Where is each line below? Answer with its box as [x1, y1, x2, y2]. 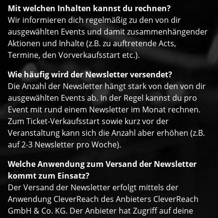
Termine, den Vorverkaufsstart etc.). [8, 50, 140, 61]
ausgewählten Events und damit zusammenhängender [8, 26, 208, 37]
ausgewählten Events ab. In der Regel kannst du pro [8, 92, 197, 104]
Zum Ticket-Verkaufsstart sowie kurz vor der [8, 116, 169, 127]
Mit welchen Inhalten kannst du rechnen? [8, 3, 171, 14]
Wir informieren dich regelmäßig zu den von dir [8, 15, 181, 26]
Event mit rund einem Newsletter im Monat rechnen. [8, 104, 200, 115]
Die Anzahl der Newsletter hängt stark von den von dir [8, 81, 206, 92]
